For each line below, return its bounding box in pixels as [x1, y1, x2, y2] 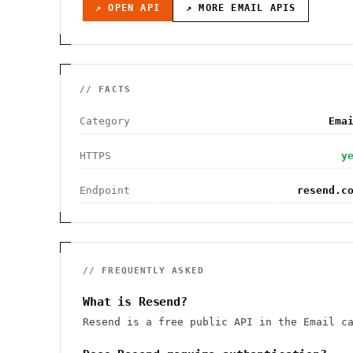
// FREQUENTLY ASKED [83, 266, 204, 276]
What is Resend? [83, 295, 188, 309]
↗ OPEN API [95, 2, 160, 13]
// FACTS [80, 84, 131, 95]
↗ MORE [186, 2, 232, 13]
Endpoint [80, 184, 130, 196]
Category [80, 115, 130, 127]
